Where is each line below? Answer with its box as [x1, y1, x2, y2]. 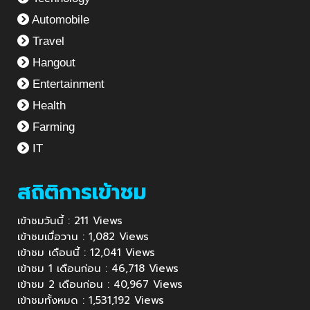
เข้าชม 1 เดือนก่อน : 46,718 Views [17, 261, 179, 277]
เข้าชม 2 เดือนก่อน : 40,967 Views [17, 277, 183, 293]
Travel [29, 35, 64, 48]
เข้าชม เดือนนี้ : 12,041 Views [17, 245, 155, 261]
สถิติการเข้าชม [17, 176, 147, 209]
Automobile [29, 13, 89, 27]
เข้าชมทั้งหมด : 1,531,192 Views [17, 293, 164, 309]
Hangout [29, 56, 75, 70]
